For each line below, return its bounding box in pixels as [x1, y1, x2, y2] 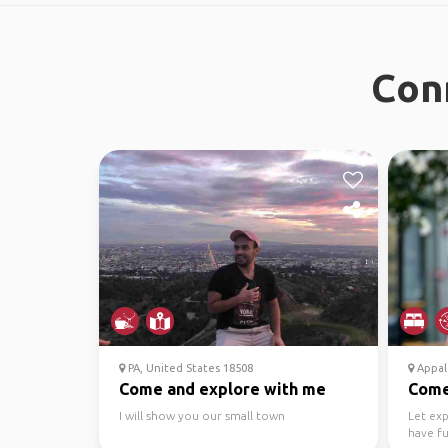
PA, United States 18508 [125, 362, 253, 374]
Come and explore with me [119, 380, 326, 398]
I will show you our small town [119, 409, 285, 422]
